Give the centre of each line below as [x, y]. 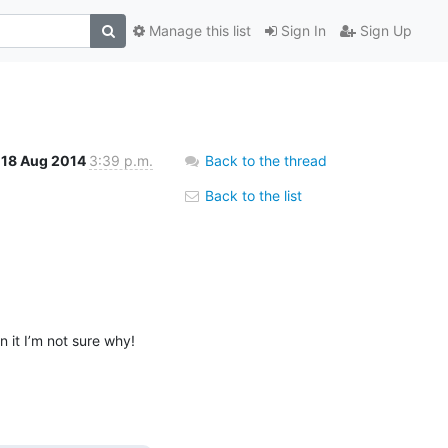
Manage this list [198, 31]
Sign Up [384, 31]
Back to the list [251, 195]
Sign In [301, 31]
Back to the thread [266, 160]
